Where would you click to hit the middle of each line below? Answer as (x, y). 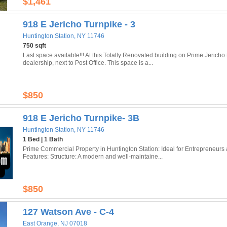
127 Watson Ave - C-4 (68, 212)
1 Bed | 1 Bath (43, 139)
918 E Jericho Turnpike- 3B (81, 118)
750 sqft (34, 46)
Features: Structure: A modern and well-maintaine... (93, 157)
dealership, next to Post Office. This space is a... (88, 63)
